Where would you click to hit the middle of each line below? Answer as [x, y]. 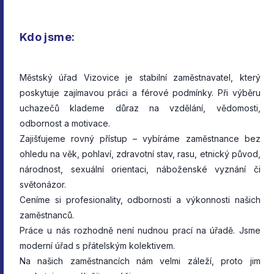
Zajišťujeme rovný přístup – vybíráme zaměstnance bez [140, 138]
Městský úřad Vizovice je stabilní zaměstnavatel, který [140, 77]
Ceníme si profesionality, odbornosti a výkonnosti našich [140, 199]
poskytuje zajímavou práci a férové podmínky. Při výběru [140, 92]
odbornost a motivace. [67, 123]
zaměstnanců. [47, 215]
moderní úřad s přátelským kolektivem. [97, 245]
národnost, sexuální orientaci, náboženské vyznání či [140, 169]
